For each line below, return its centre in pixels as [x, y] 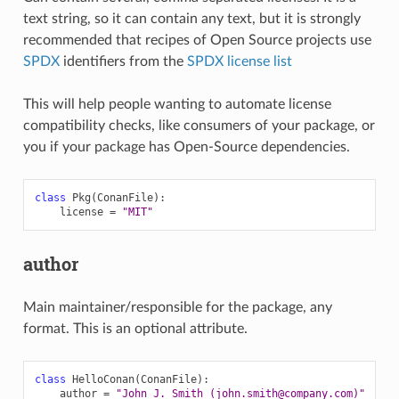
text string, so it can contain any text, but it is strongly [191, 18]
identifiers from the [123, 61]
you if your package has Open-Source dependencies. [186, 147]
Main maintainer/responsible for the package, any [177, 307]
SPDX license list [239, 61]
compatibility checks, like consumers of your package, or [199, 125]
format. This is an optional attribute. [135, 328]
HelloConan [103, 379]
